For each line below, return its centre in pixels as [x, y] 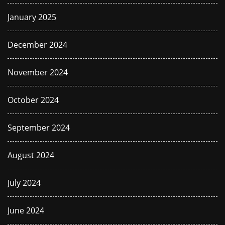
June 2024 [26, 210]
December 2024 [37, 45]
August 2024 [31, 155]
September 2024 [39, 128]
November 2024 [38, 72]
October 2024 [33, 100]
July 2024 [24, 183]
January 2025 [32, 17]
